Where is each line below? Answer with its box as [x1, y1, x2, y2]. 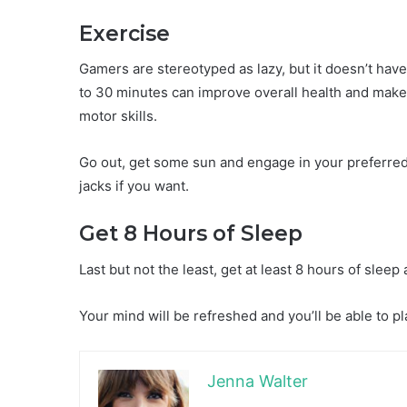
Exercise [79, 20, 170, 46]
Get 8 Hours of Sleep [79, 221, 303, 247]
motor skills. [79, 107, 157, 125]
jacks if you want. [79, 177, 189, 195]
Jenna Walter [207, 371, 308, 391]
